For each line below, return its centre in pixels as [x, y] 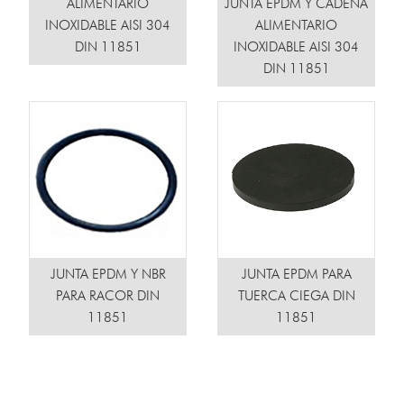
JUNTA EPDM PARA [296, 275]
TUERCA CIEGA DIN [296, 297]
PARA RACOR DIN [108, 297]
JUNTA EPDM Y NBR [108, 275]
